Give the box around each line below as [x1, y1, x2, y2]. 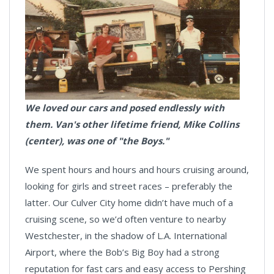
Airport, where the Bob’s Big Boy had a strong [25, 246, 220, 259]
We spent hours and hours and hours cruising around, [25, 163, 249, 176]
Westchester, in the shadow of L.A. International [25, 229, 227, 242]
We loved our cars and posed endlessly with [25, 102, 224, 114]
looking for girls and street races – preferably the [25, 180, 232, 193]
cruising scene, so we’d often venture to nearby [25, 213, 226, 226]
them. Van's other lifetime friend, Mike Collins [25, 118, 239, 131]
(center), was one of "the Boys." [25, 135, 169, 147]
